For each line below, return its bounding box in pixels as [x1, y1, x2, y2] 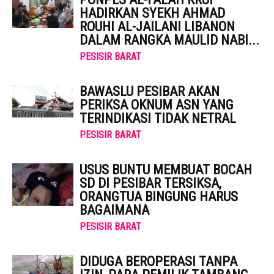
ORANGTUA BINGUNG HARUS [80, 189, 238, 204]
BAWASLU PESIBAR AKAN [80, 84, 220, 99]
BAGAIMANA [80, 202, 149, 218]
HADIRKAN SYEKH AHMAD [80, 6, 225, 21]
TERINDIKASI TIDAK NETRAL [80, 111, 236, 126]
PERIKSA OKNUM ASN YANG [80, 97, 234, 113]
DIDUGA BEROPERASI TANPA [80, 254, 237, 269]
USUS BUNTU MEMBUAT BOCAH [80, 162, 252, 177]
